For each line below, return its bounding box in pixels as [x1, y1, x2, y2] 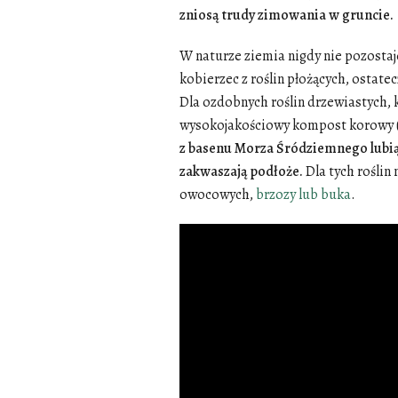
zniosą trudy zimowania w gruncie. [179, 4, 394, 25]
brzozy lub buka [256, 184, 351, 204]
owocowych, [179, 184, 256, 204]
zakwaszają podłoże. [179, 161, 303, 181]
